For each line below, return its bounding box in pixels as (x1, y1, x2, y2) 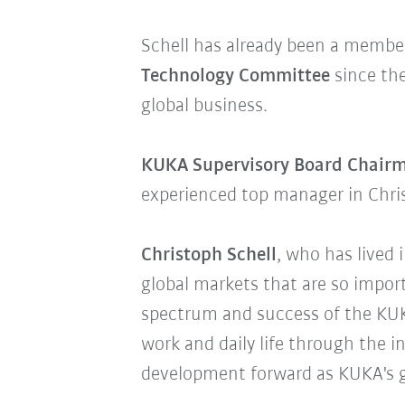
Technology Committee (140, 65, 330, 87)
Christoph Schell (140, 244, 277, 266)
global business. (140, 95, 268, 117)
